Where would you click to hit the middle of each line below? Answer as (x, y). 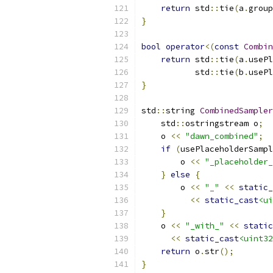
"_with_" (205, 226)
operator (185, 47)
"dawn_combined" (222, 136)
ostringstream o (222, 123)
